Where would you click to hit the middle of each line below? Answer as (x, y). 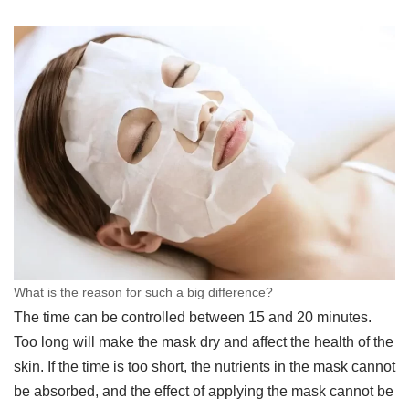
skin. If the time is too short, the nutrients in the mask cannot (204, 367)
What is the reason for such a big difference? (143, 293)
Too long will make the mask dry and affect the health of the (204, 342)
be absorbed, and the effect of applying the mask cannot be (204, 392)
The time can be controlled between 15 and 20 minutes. (193, 318)
